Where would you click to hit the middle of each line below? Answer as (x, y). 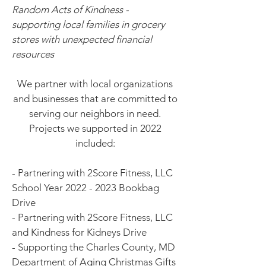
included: (95, 143)
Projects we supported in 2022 (95, 128)
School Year (39, 188)
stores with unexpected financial (82, 39)
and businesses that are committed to (95, 99)
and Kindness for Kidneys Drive (79, 232)
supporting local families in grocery (88, 24)
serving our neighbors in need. (95, 113)
